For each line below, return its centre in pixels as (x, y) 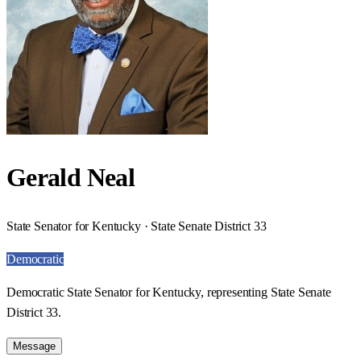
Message (34, 346)
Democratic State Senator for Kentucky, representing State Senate (169, 292)
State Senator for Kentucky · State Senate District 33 (137, 226)
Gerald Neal (71, 178)
